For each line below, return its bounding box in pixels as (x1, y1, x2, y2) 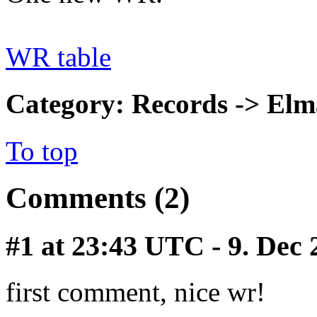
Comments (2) (6, 181, 190, 215)
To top (6, 135, 78, 166)
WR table (6, 42, 111, 73)
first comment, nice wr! (6, 277, 265, 308)
